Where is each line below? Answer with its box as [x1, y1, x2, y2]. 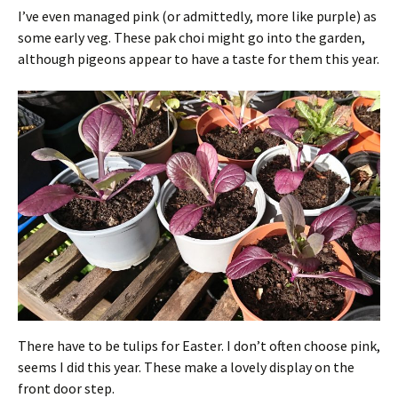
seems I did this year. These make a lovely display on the [18, 357, 354, 376]
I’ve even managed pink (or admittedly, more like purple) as [18, 6, 377, 25]
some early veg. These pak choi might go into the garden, [18, 28, 365, 46]
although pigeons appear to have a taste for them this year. [18, 49, 379, 68]
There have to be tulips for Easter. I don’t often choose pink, [18, 336, 380, 354]
